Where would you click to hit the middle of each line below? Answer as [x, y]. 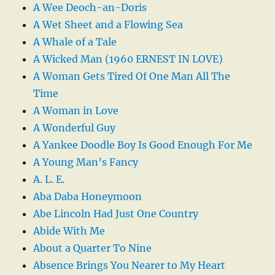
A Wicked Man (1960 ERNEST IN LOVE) [128, 59]
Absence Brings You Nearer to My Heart [130, 265]
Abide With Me [69, 230]
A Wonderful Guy [75, 127]
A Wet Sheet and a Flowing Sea [108, 24]
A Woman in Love [76, 110]
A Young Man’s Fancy [86, 162]
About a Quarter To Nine [93, 248]
